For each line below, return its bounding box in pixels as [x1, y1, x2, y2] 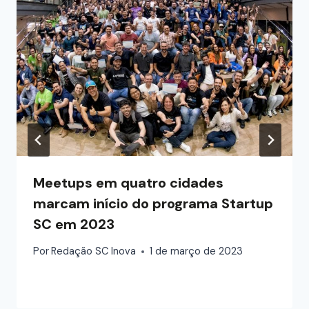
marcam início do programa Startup [33, 195, 273, 213]
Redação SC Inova [51, 245, 137, 258]
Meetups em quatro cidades [33, 174, 223, 192]
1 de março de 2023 [150, 245, 243, 258]
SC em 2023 [33, 215, 114, 234]
